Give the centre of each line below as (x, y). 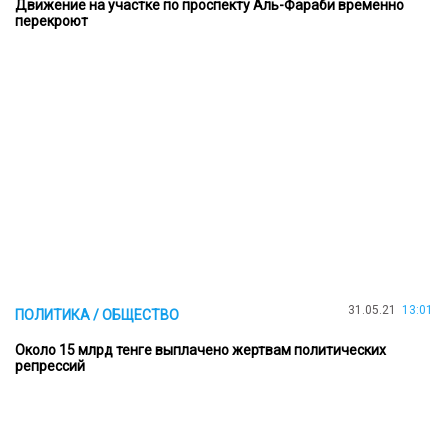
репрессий (50, 365)
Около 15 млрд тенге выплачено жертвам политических (200, 349)
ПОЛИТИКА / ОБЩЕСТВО (97, 314)
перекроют (51, 21)
